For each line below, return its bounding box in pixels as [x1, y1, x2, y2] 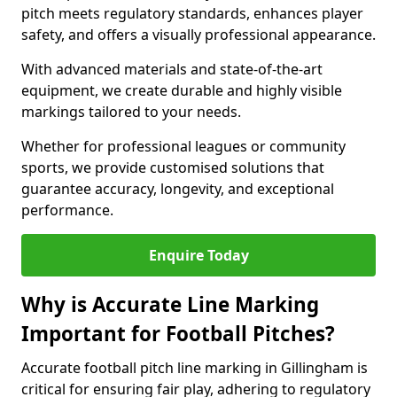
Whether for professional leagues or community [21, 136, 346, 156]
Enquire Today [148, 245, 249, 265]
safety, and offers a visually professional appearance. [21, 25, 376, 44]
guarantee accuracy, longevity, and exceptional [21, 179, 334, 198]
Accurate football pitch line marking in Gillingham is [21, 358, 368, 378]
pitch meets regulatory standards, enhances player [21, 4, 363, 23]
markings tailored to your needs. [21, 102, 245, 121]
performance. [21, 200, 113, 220]
